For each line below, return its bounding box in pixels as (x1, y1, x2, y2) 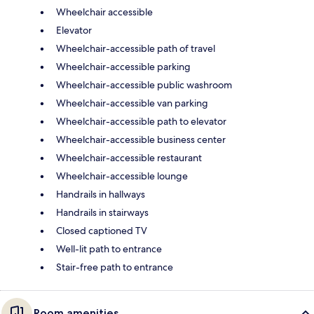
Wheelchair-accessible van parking (56, 97, 208, 110)
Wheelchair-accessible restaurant (56, 151, 202, 165)
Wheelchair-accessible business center (56, 133, 226, 146)
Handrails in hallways (56, 188, 145, 201)
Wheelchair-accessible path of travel (56, 42, 215, 55)
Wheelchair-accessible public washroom (56, 78, 232, 92)
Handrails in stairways (56, 206, 149, 219)
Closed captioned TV (56, 224, 147, 238)
